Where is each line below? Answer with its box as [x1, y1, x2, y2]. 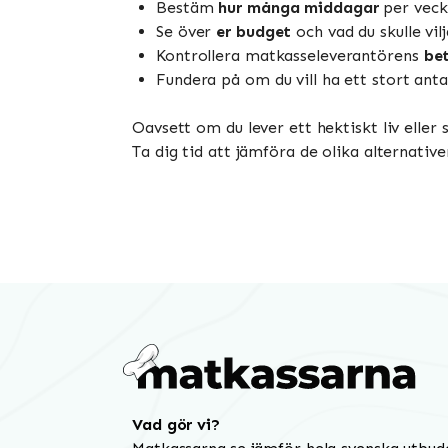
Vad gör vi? [132, 415, 220, 435]
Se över [156, 21, 217, 41]
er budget [216, 21, 292, 41]
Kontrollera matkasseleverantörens [156, 45, 424, 65]
